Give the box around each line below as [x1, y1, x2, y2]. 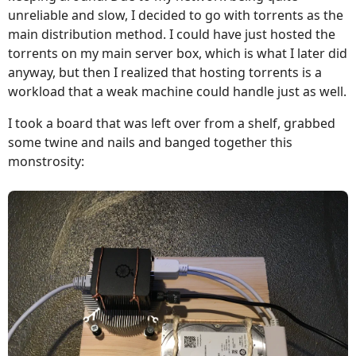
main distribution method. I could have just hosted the [8, 25, 335, 43]
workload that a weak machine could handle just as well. [8, 83, 346, 100]
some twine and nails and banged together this [8, 133, 292, 151]
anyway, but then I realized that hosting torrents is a [8, 64, 322, 81]
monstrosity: [8, 153, 84, 170]
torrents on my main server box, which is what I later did [8, 44, 347, 62]
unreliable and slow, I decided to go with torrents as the [8, 6, 343, 24]
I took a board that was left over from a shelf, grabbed [8, 114, 335, 132]
